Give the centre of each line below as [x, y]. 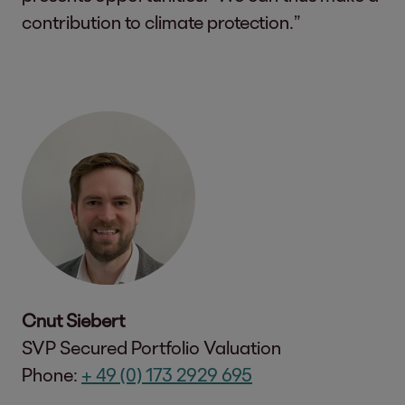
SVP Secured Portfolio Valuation [151, 347]
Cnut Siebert [73, 320]
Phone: [52, 374]
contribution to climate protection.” [163, 21]
